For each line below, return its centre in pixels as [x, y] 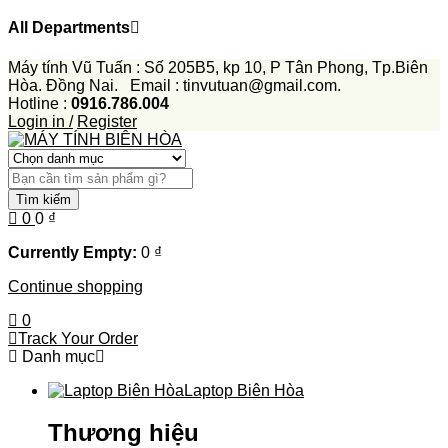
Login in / [40, 121]
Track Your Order [78, 338]
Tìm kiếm [43, 199]
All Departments [69, 28]
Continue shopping [75, 286]
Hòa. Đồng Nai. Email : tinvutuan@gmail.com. [174, 85]
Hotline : [37, 103]
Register [107, 121]
